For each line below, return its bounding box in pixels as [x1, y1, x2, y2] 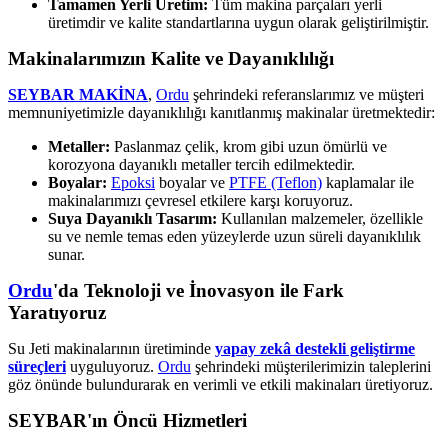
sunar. [48, 245, 85, 263]
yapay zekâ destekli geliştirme [215, 339, 415, 357]
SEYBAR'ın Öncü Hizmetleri [8, 409, 247, 431]
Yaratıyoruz [8, 301, 106, 323]
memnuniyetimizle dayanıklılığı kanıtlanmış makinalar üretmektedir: [8, 103, 435, 121]
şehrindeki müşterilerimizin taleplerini [191, 357, 431, 375]
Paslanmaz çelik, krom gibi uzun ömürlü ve [110, 137, 387, 155]
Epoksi [111, 173, 155, 191]
